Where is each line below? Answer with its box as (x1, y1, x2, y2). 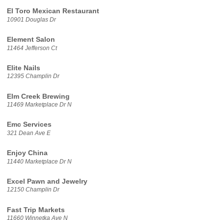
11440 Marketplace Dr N (6, 158, 72, 165)
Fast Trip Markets (6, 206, 65, 214)
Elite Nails (6, 64, 40, 72)
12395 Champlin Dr (6, 73, 59, 80)
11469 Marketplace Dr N (6, 102, 72, 108)
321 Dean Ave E (6, 130, 51, 136)
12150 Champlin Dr (6, 187, 59, 193)
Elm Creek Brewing (6, 92, 70, 100)
